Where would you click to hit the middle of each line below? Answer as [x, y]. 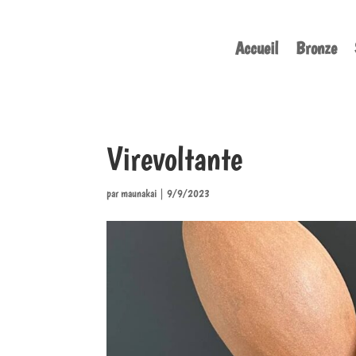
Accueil [256, 48]
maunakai [139, 193]
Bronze [316, 48]
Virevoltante [175, 158]
